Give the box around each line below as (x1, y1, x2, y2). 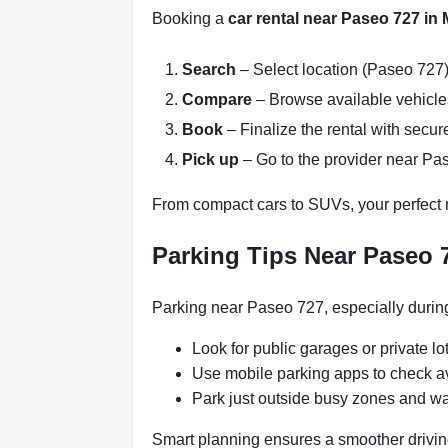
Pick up (182, 150, 239, 168)
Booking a (152, 9, 228, 27)
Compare (182, 90, 252, 108)
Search (182, 60, 236, 78)
